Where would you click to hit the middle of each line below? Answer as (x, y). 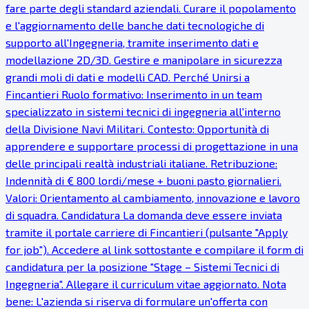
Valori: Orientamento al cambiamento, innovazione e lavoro (153, 198)
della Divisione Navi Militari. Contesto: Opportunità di (137, 129)
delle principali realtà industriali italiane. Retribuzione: (141, 163)
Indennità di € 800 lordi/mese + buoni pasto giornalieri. (143, 181)
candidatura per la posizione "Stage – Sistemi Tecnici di (142, 267)
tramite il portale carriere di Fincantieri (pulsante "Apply (147, 232)
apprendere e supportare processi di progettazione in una (152, 146)
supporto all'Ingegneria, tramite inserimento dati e (132, 43)
